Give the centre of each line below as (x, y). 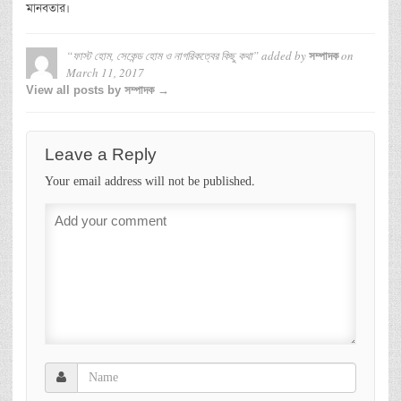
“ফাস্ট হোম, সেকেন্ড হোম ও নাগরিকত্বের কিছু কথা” (162, 55)
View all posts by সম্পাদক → (98, 90)
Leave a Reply (101, 154)
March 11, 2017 (105, 72)
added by (284, 55)
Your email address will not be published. (150, 181)
